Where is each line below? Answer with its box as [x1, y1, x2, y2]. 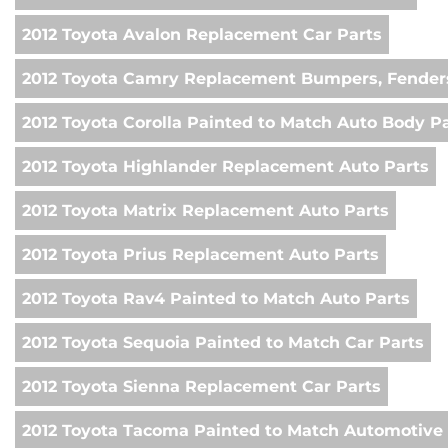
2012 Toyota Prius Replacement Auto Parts [22, 245, 379, 265]
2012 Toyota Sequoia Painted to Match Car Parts [22, 333, 424, 353]
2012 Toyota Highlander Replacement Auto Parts [22, 157, 429, 177]
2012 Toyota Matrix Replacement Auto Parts [22, 201, 389, 221]
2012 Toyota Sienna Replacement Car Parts [22, 377, 381, 397]
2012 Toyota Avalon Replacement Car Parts [22, 25, 382, 45]
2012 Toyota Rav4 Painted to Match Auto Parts [22, 289, 410, 309]
